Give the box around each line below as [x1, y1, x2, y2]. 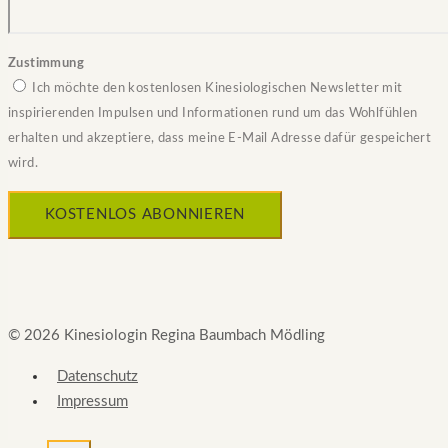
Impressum [57, 393, 128, 409]
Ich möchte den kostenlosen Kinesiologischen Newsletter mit [32, 81, 403, 95]
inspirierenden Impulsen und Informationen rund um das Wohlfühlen [8, 106, 418, 120]
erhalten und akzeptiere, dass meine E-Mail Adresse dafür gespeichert [8, 131, 432, 145]
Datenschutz [57, 368, 138, 384]
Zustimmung [8, 56, 84, 70]
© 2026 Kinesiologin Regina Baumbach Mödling [8, 327, 325, 343]
